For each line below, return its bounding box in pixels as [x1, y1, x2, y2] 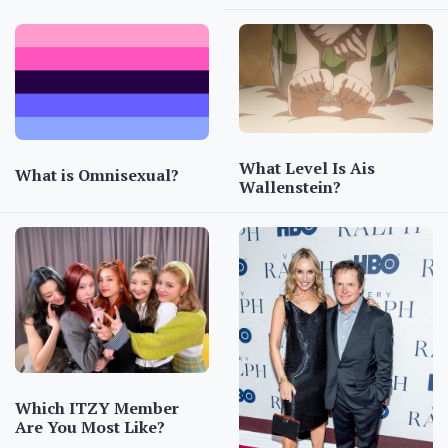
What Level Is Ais [239, 157, 375, 180]
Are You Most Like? [15, 415, 165, 438]
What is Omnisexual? [15, 164, 179, 187]
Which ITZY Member [15, 396, 179, 419]
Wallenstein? [239, 176, 341, 199]
